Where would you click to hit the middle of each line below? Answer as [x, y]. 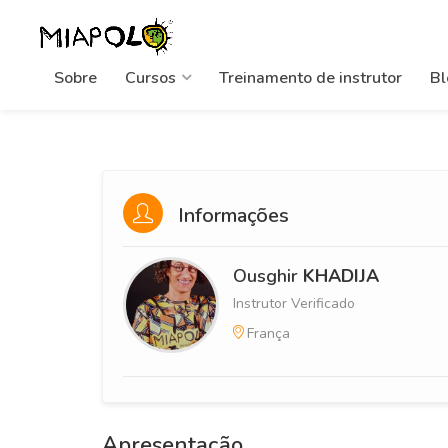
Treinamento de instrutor [310, 77]
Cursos [150, 77]
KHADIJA [341, 275]
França [268, 333]
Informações [231, 215]
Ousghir [268, 275]
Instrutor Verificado [294, 303]
